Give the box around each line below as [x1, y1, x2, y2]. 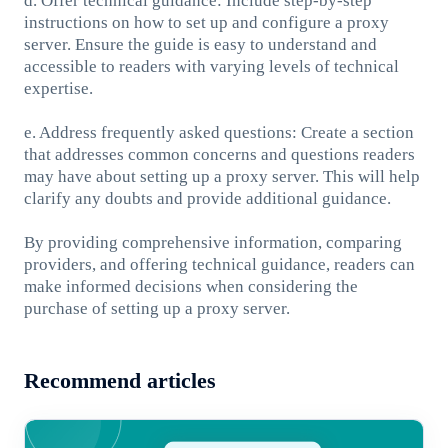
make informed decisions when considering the [23, 276, 358, 296]
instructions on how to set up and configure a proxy [23, 12, 389, 32]
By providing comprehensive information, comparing [23, 232, 402, 252]
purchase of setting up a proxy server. [23, 298, 290, 318]
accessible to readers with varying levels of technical [23, 56, 399, 76]
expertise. [23, 78, 93, 98]
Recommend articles [23, 369, 216, 394]
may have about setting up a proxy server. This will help [23, 166, 420, 186]
